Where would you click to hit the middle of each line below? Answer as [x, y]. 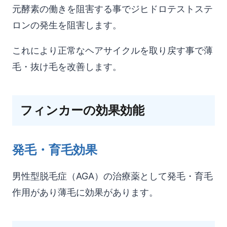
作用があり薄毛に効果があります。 [85, 192]
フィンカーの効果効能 [82, 110]
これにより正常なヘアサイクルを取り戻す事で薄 [112, 50]
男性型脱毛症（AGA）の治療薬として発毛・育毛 [112, 176]
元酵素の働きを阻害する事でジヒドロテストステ [112, 9]
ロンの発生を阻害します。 [67, 25]
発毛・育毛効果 [55, 149]
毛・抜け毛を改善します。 [67, 66]
